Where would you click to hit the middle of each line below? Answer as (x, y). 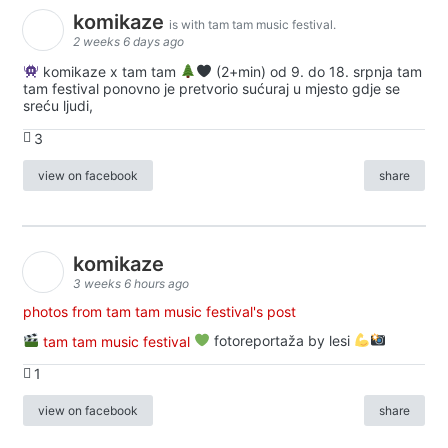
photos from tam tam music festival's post (159, 311)
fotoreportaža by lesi (281, 341)
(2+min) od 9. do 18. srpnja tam (316, 71)
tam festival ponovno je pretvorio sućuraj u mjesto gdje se (211, 88)
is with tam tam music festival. (252, 24)
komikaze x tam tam (109, 71)
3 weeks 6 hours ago (131, 284)
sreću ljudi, (58, 105)
